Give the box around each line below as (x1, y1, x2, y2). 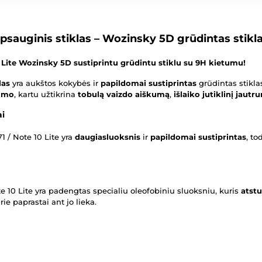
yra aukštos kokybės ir (10, 78, 101, 88)
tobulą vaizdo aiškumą (78, 89, 170, 99)
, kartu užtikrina (14, 89, 78, 99)
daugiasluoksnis (75, 132, 140, 142)
